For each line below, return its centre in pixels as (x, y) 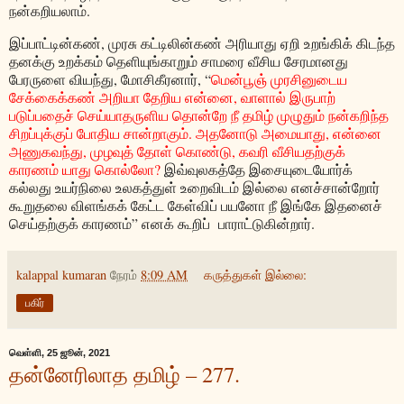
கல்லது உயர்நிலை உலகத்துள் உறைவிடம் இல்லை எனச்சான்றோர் (194, 187)
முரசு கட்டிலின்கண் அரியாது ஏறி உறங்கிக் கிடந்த (252, 42)
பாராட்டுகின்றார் (265, 223)
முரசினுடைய (309, 78)
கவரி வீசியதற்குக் (292, 151)
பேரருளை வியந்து (61, 78)
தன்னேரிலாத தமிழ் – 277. (124, 373)
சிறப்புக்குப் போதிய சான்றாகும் (99, 133)
